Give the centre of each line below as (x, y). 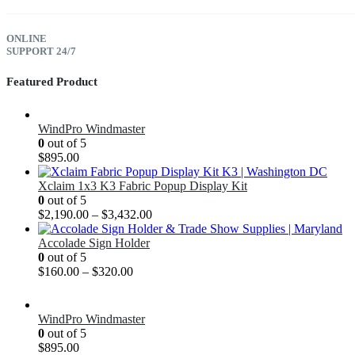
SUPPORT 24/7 (41, 51)
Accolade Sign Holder (94, 242)
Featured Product (52, 81)
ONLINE (27, 38)
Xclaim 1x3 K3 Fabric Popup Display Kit (143, 185)
